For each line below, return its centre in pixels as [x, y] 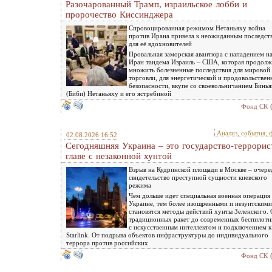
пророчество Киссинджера [119, 15]
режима [140, 185]
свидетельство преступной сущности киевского [198, 177]
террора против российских [107, 243]
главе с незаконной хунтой [119, 156]
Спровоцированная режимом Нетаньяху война [197, 28]
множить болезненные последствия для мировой [199, 70]
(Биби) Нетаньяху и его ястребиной [119, 93]
